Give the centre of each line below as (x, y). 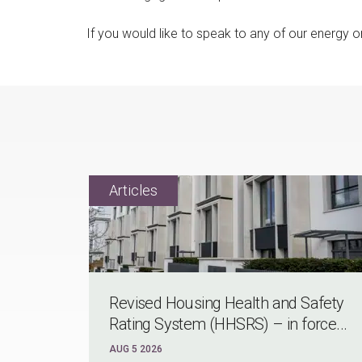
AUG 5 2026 (136, 349)
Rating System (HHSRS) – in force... (228, 324)
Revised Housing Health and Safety (227, 303)
